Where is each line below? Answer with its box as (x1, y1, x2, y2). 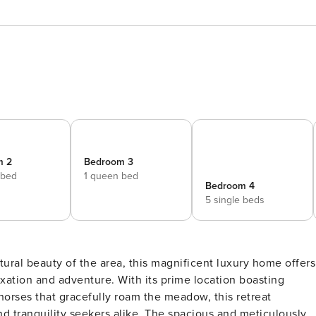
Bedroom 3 (84, 156, 133, 168)
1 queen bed (84, 170, 138, 182)
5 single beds (205, 194, 265, 206)
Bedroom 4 (205, 180, 255, 192)
